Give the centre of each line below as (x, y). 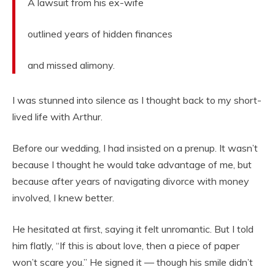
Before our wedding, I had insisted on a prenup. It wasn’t (135, 148)
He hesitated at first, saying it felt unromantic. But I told (133, 229)
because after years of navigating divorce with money (131, 181)
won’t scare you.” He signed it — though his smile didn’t (133, 262)
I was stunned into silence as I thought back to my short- (137, 100)
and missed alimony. (71, 65)
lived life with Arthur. (57, 117)
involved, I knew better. (63, 198)
